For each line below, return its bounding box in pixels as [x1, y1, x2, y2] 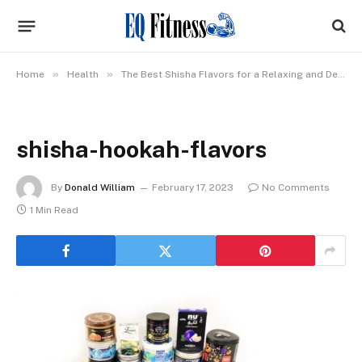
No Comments [262, 182, 330, 194]
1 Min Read [30, 204, 78, 216]
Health [67, 69, 99, 80]
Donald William [65, 182, 135, 194]
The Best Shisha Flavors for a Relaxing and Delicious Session [121, 69, 338, 80]
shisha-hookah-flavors [16, 135, 267, 163]
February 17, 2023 [152, 182, 234, 194]
